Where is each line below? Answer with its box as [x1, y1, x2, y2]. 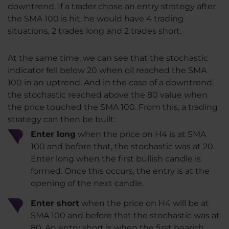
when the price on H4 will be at [79, 198, 209, 209]
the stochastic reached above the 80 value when [8, 90, 208, 100]
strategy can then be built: [8, 114, 116, 125]
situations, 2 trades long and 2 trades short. [8, 26, 181, 36]
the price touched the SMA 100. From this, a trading [8, 102, 218, 112]
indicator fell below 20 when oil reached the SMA [8, 65, 207, 76]
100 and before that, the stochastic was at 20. [31, 142, 215, 152]
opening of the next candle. [31, 178, 144, 189]
